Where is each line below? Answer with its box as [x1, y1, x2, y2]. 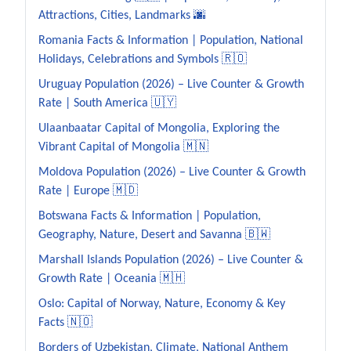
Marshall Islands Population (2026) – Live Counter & [38, 253, 303, 266]
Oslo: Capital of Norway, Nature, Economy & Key [38, 297, 285, 310]
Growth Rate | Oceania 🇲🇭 [38, 272, 185, 285]
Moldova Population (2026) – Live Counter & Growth [38, 165, 306, 179]
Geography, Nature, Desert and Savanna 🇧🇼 [38, 228, 270, 241]
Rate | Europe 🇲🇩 [38, 184, 138, 197]
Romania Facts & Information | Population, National [38, 34, 303, 47]
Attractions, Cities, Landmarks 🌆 [38, 9, 206, 22]
